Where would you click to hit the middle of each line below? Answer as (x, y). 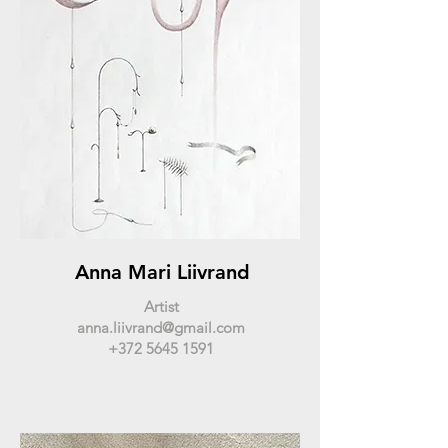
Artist (161, 306)
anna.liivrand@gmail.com (161, 327)
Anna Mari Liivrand (162, 272)
